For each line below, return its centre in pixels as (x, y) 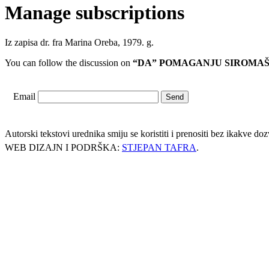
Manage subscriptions (95, 13)
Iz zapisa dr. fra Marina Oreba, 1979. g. (79, 42)
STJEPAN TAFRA (159, 148)
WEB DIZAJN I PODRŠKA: (63, 148)
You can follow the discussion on (69, 62)
